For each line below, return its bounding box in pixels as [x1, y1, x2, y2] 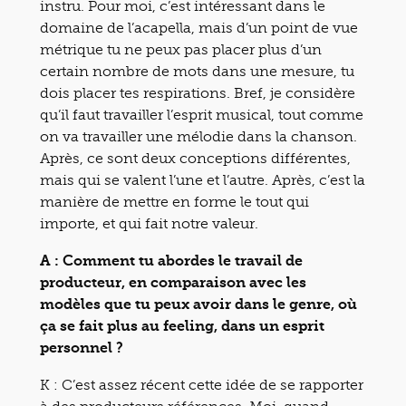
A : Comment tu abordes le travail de [40, 251, 303, 269]
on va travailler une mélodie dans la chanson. [40, 127, 357, 145]
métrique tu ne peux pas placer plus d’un [40, 40, 322, 58]
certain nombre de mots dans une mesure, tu [40, 62, 354, 80]
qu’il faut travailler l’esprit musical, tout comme [40, 105, 363, 123]
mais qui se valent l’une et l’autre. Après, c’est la [40, 170, 365, 188]
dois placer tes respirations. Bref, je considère [40, 83, 355, 101]
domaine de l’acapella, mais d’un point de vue [40, 18, 358, 36]
